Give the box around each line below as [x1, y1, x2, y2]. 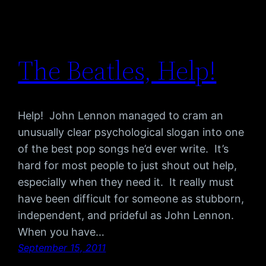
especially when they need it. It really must [18, 176, 235, 189]
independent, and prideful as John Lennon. [18, 209, 237, 222]
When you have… [18, 226, 105, 239]
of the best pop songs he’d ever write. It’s [18, 142, 229, 156]
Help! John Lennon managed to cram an [18, 109, 224, 122]
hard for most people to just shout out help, [18, 159, 237, 172]
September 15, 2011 [18, 242, 106, 254]
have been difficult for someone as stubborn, [18, 192, 245, 205]
